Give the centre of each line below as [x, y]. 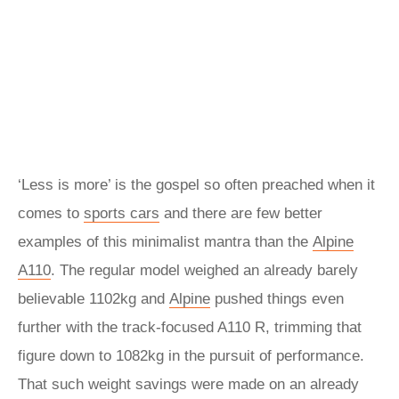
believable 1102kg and [94, 299]
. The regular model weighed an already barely [204, 270]
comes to [51, 213]
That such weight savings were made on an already [188, 384]
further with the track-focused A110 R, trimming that [190, 327]
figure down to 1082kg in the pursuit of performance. [191, 356]
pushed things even [277, 299]
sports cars [122, 213]
